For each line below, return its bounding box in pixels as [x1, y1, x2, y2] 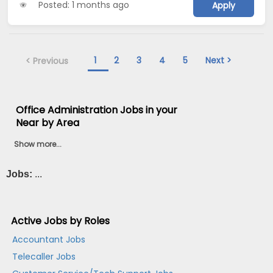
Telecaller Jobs [12, 250, 76, 263]
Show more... [14, 138, 62, 149]
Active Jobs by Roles [11, 214, 110, 229]
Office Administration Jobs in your [16, 102, 178, 117]
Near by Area [16, 115, 80, 130]
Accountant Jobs [12, 233, 86, 246]
